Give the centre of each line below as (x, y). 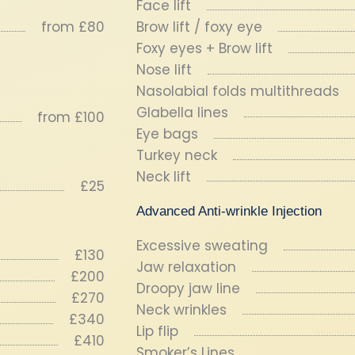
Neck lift (164, 177)
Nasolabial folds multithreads (238, 91)
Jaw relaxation (186, 267)
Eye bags (167, 134)
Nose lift (164, 70)
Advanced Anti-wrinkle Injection (229, 211)
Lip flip (157, 331)
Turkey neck (177, 155)
